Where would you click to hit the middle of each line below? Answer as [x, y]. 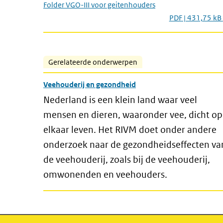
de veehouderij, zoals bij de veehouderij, [127, 160]
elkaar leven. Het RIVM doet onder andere [130, 130]
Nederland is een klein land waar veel [120, 100]
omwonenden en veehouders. [105, 174]
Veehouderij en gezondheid [90, 84]
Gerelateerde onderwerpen [93, 62]
